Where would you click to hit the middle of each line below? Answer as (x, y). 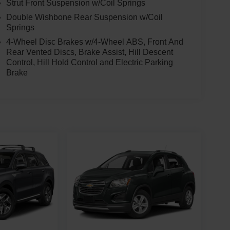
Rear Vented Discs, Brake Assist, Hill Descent (89, 52)
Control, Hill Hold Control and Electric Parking (89, 63)
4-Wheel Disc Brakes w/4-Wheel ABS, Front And (94, 42)
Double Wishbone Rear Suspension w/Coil (84, 17)
